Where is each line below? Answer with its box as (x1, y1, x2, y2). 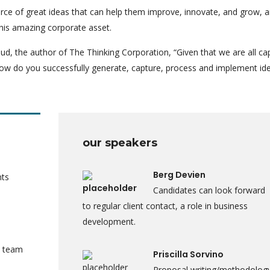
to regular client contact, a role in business (82, 200, 248, 212)
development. (82, 216, 136, 227)
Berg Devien (152, 169, 206, 181)
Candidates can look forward (152, 184, 265, 196)
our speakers (82, 136, 157, 149)
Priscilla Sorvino (152, 248, 224, 260)
